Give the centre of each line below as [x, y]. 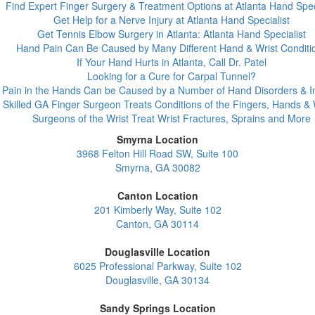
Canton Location [157, 195]
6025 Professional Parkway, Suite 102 [157, 266]
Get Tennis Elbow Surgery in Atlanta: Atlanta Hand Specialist [172, 34]
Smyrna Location [157, 139]
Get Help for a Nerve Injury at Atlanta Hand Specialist [172, 20]
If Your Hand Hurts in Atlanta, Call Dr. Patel [172, 62]
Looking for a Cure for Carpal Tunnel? [172, 76]
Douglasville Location [157, 252]
